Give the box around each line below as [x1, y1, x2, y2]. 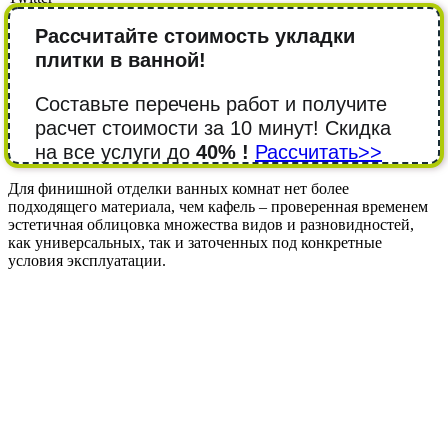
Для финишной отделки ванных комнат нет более [8, 179, 349, 197]
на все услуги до [35, 140, 196, 163]
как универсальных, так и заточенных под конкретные [8, 233, 382, 251]
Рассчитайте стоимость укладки [35, 24, 355, 47]
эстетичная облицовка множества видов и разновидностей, [8, 215, 414, 233]
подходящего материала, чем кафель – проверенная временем [8, 197, 428, 215]
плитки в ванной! [35, 48, 206, 71]
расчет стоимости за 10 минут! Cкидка [35, 116, 391, 139]
